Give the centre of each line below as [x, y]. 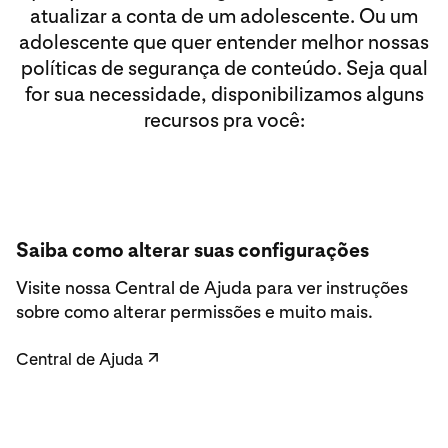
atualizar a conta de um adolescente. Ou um [224, 15]
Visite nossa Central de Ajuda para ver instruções [212, 287]
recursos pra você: [224, 119]
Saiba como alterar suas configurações [192, 249]
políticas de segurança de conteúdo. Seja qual [224, 67]
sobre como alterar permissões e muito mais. [194, 311]
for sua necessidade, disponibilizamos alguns [224, 93]
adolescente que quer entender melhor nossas [224, 41]
